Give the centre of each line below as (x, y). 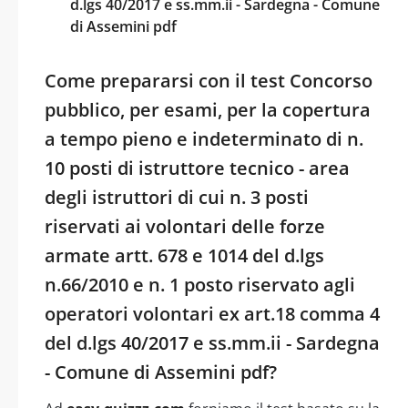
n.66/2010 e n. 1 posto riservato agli (200, 284)
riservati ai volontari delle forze (185, 226)
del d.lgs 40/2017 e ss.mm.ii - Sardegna (212, 342)
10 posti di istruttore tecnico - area (197, 168)
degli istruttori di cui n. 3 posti (177, 197)
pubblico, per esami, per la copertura (208, 109)
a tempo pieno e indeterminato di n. (204, 138)
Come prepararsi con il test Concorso (209, 80)
